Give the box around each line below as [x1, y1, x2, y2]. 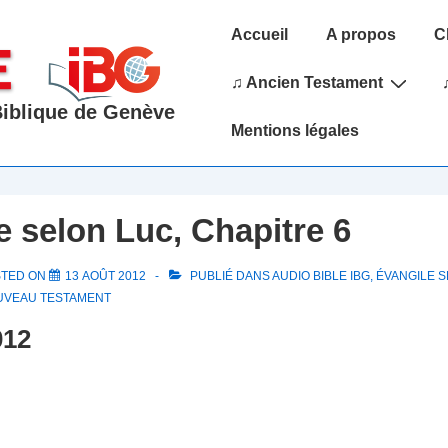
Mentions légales [230, 122, 359, 140]
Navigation [209, 44, 287, 62]
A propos [325, 26, 396, 44]
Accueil [230, 26, 288, 44]
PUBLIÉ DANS [186, 269, 272, 284]
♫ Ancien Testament [230, 74, 383, 92]
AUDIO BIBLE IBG [271, 269, 370, 284]
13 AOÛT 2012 [64, 269, 146, 284]
